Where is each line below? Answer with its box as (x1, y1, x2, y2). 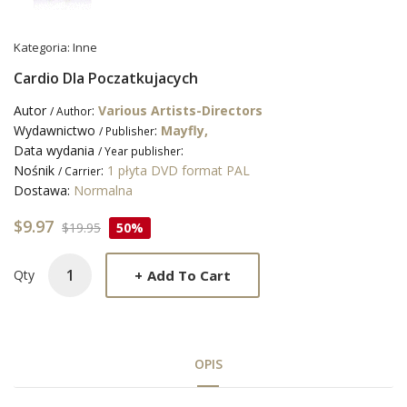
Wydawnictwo (14, 122, 99, 140)
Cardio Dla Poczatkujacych (14, 68, 198, 89)
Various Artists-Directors (98, 102, 263, 120)
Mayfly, (161, 122, 208, 140)
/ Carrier (58, 164, 101, 179)
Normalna (74, 182, 133, 200)
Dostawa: (14, 182, 74, 200)
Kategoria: (14, 39, 73, 56)
